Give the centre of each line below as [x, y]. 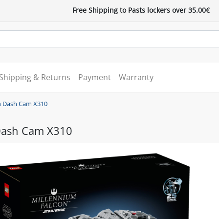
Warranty [136, 77]
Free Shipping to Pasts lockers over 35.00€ [141, 10]
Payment [94, 77]
